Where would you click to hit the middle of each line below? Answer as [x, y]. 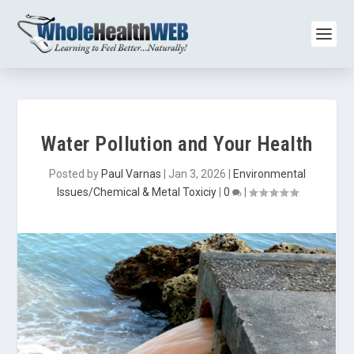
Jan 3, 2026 [197, 174]
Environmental [269, 174]
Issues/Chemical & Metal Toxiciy [136, 192]
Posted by [75, 174]
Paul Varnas [131, 174]
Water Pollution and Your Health [177, 144]
